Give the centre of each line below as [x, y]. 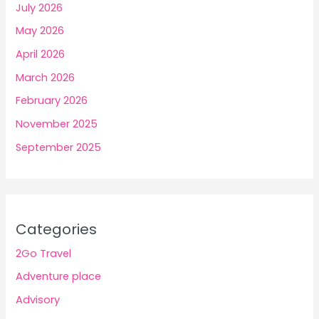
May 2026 [40, 31]
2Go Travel [44, 253]
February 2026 [52, 101]
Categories [57, 229]
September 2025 [59, 147]
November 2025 [57, 124]
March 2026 [46, 77]
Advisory [38, 300]
